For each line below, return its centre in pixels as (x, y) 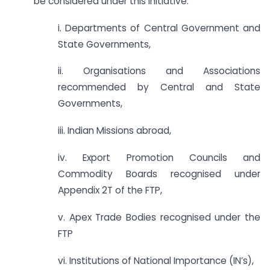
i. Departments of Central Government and (159, 28)
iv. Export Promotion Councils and (159, 158)
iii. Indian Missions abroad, (115, 131)
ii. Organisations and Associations (159, 71)
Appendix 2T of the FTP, (110, 190)
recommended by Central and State (159, 87)
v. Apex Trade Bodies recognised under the (159, 217)
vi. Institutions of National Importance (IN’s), (156, 260)
